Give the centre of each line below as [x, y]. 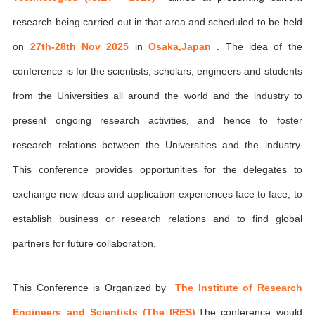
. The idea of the [259, 46]
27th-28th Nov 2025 [82, 46]
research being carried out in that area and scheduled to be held [157, 22]
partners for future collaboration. [85, 243]
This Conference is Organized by [94, 287]
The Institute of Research [239, 287]
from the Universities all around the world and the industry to [157, 96]
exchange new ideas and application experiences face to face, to [157, 194]
